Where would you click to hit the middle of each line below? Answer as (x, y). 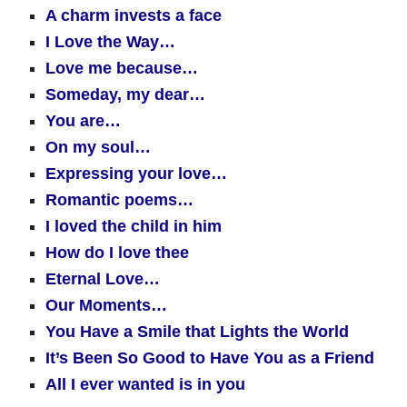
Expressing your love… (136, 174)
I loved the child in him (134, 226)
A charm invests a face (134, 15)
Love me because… (122, 68)
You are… (83, 121)
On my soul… (98, 147)
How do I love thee (117, 253)
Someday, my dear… (125, 94)
